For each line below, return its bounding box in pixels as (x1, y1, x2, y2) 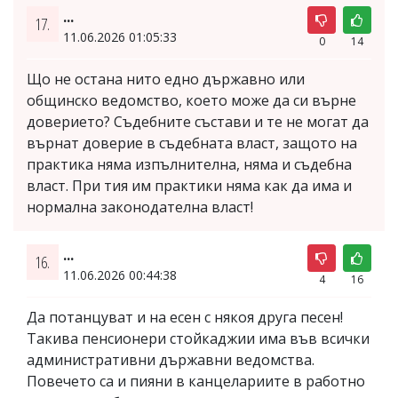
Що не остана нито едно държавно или (27, 68, 305, 89)
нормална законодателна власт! (27, 196, 253, 217)
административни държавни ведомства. (27, 349, 314, 370)
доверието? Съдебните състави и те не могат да (27, 111, 369, 131)
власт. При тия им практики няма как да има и (27, 175, 352, 195)
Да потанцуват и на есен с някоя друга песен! (27, 306, 343, 327)
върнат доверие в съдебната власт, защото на (27, 132, 357, 153)
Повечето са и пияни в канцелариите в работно (27, 370, 365, 391)
